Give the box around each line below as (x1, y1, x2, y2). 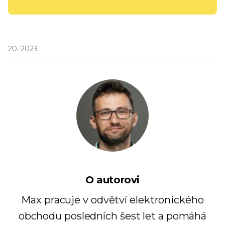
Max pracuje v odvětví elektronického (21, 194, 204, 206)
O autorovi (85, 174, 140, 186)
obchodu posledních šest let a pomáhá (18, 210, 207, 222)
